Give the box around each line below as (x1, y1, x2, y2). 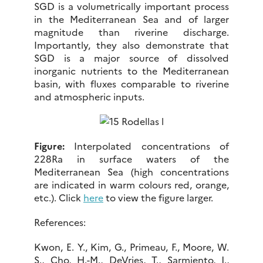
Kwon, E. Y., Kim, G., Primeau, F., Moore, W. (34, 240, 229, 253)
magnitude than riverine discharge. (34, 25, 229, 38)
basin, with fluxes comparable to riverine (34, 76, 229, 90)
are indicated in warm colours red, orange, (34, 177, 229, 191)
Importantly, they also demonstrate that (34, 38, 229, 51)
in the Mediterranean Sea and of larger (34, 12, 229, 25)
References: (34, 215, 86, 228)
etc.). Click (34, 190, 83, 204)
